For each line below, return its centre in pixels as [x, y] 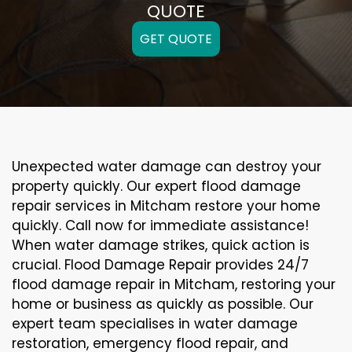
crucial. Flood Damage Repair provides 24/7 [160, 265]
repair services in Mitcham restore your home [166, 206]
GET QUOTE [176, 39]
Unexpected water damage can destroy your [167, 167]
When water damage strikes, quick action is [161, 246]
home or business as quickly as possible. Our [163, 304]
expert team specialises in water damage [155, 324]
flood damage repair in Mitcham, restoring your [174, 285]
